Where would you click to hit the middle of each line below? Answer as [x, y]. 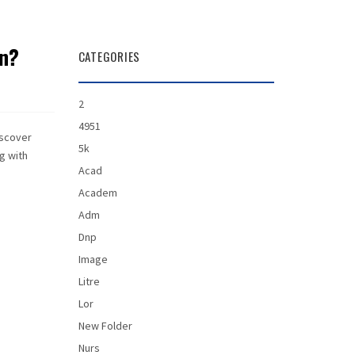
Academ [97, 193]
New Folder [105, 326]
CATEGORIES [109, 56]
